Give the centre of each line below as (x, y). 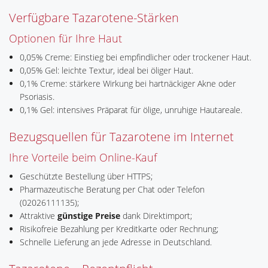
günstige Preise (89, 216)
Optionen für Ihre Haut (66, 38)
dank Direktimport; (156, 216)
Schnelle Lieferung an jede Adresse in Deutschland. (115, 242)
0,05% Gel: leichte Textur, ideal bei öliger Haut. (106, 70)
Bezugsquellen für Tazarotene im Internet (121, 137)
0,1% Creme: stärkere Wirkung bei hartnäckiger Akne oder (127, 83)
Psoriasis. (37, 97)
